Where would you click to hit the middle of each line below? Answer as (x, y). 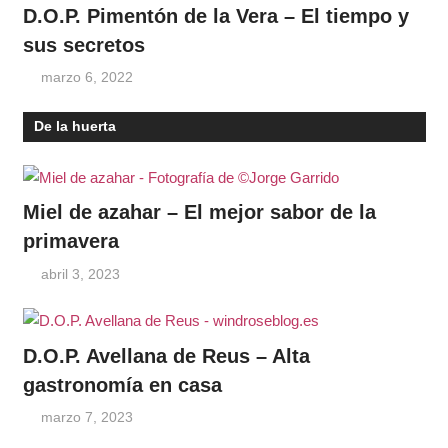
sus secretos (83, 44)
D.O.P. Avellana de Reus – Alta (166, 355)
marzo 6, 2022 (87, 77)
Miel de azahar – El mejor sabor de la (199, 212)
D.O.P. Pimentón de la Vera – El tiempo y (215, 15)
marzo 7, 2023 (87, 417)
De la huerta (74, 126)
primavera (70, 241)
